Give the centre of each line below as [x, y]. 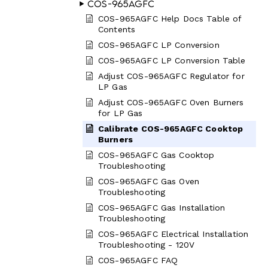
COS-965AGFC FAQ [138, 260]
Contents [117, 29]
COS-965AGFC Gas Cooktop [156, 155]
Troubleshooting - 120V [147, 245]
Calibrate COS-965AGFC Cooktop [171, 129]
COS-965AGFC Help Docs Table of [170, 19]
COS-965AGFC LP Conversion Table [172, 60]
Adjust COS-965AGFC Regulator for [171, 76]
